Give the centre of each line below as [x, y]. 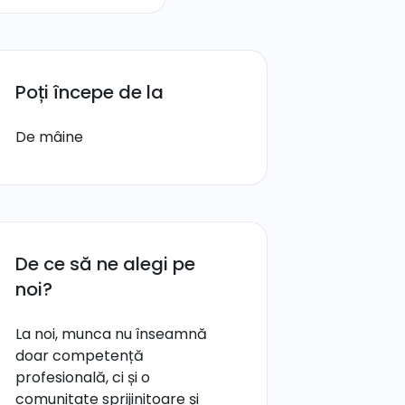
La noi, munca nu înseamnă [111, 334]
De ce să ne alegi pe [105, 264]
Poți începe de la [89, 92]
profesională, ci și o [83, 377]
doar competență [80, 356]
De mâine [49, 137]
